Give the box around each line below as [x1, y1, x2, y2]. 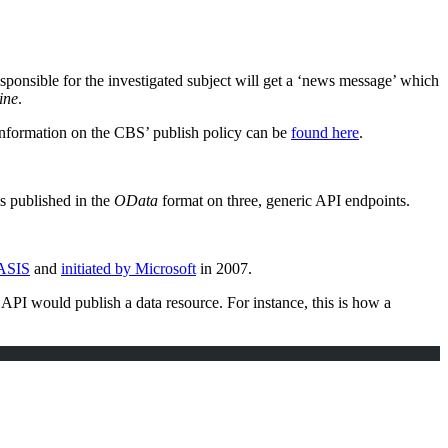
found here [291, 123, 359, 141]
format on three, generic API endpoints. [158, 191, 410, 209]
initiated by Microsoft [61, 259, 196, 277]
